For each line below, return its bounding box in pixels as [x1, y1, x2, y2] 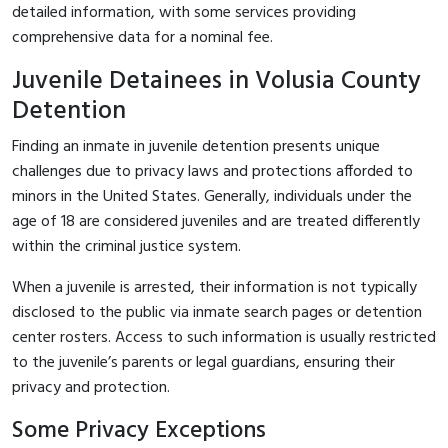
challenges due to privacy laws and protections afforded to [12, 158, 413, 185]
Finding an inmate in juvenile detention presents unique [12, 133, 380, 160]
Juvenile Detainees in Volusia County [12, 60, 421, 102]
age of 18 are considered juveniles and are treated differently [12, 208, 420, 235]
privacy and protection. [12, 374, 170, 401]
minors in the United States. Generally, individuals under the [12, 183, 412, 210]
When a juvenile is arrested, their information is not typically [12, 274, 417, 301]
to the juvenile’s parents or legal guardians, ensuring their [12, 349, 395, 376]
